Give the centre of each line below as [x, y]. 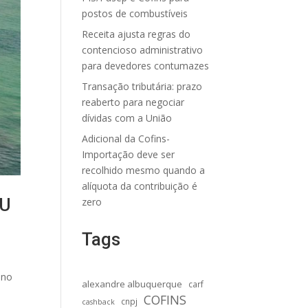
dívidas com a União [127, 118]
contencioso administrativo [143, 50]
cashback [99, 302]
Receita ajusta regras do [136, 34]
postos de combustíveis [135, 13]
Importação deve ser [129, 154]
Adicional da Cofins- [126, 139]
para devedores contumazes [146, 66]
